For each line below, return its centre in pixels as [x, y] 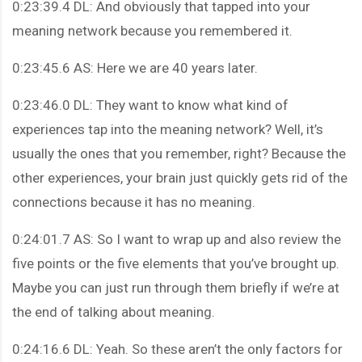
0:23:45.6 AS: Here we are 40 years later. [135, 67]
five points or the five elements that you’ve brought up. [176, 263]
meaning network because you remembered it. [152, 30]
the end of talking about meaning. [114, 311]
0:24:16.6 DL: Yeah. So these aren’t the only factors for [177, 349]
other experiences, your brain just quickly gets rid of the [180, 177]
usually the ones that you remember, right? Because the [179, 153]
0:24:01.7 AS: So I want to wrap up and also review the [177, 239]
